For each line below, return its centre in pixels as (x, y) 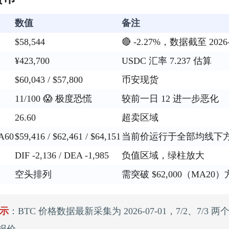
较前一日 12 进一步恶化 (170, 99)
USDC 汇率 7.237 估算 (167, 61)
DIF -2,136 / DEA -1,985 (62, 156)
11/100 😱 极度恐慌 (53, 99)
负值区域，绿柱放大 (163, 156)
